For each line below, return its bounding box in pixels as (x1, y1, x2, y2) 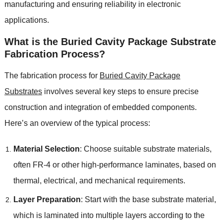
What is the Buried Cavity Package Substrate (4, 36, 216, 47)
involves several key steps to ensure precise (42, 87, 199, 96)
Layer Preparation (13, 195, 81, 204)
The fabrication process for (4, 71, 100, 80)
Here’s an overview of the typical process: (4, 118, 150, 127)
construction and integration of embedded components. (4, 103, 197, 111)
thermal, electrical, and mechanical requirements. (13, 176, 185, 185)
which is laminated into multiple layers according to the (13, 211, 205, 220)
